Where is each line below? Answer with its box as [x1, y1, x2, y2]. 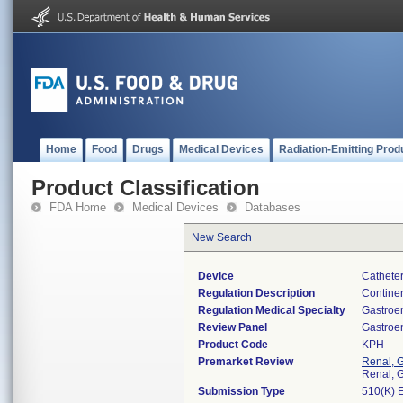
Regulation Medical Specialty [198, 304, 345, 317]
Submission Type [198, 385, 285, 398]
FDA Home [49, 201, 106, 214]
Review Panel [198, 321, 267, 334]
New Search [192, 231, 252, 244]
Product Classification [31, 175, 260, 200]
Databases [245, 201, 300, 214]
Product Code [198, 338, 268, 351]
